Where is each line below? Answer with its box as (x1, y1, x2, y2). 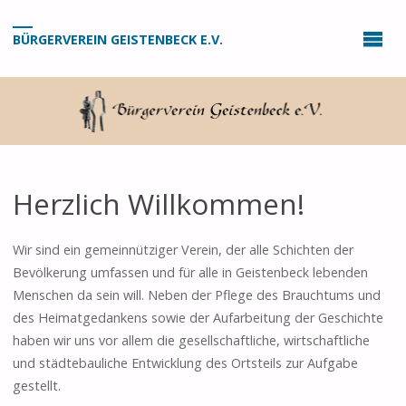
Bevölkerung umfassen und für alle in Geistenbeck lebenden (13, 263, 369, 281)
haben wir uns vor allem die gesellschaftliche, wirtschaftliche (13, 331, 371, 349)
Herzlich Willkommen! (13, 184, 305, 224)
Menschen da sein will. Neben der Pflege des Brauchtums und (13, 285, 382, 304)
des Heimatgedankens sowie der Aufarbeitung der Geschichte (13, 308, 384, 326)
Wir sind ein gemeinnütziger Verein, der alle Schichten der (13, 240, 354, 258)
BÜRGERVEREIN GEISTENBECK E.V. (13, 31, 224, 49)
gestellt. (13, 376, 62, 394)
